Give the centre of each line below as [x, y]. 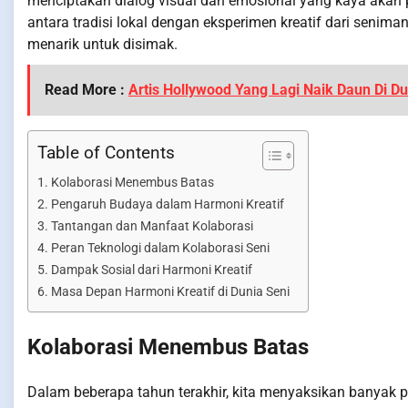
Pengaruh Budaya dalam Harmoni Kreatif [167, 205]
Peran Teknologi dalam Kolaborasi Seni [160, 249]
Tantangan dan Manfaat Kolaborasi [152, 227]
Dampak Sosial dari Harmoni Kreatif [151, 270]
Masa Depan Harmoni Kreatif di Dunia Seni [170, 292]
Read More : [87, 90]
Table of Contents [106, 153]
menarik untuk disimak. [102, 45]
